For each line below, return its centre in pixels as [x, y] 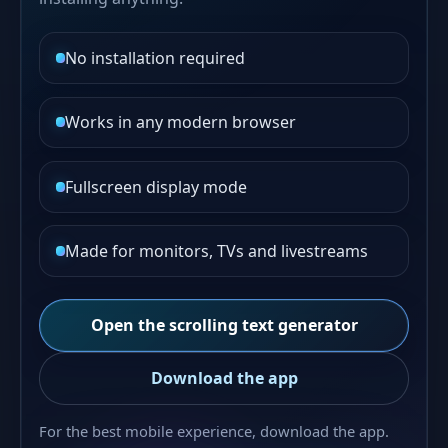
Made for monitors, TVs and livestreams [217, 251]
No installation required [155, 57]
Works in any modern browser [181, 122]
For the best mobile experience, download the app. [214, 431]
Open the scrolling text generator [224, 325]
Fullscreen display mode [156, 186]
